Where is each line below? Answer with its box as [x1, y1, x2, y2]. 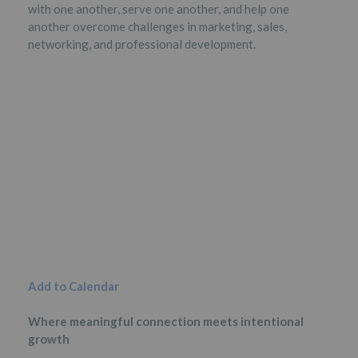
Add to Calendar [28, 278, 119, 293]
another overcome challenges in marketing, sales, [28, 19, 287, 34]
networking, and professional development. [28, 37, 256, 51]
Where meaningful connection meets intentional [28, 314, 304, 328]
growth [28, 332, 70, 346]
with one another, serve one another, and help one [28, 2, 289, 16]
